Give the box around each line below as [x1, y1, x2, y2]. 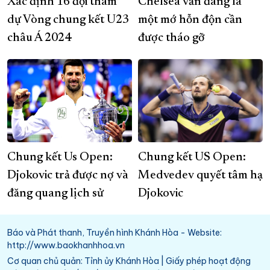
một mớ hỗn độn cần [138, 14, 242, 27]
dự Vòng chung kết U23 [7, 14, 129, 27]
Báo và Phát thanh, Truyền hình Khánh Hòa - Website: [7, 227, 222, 239]
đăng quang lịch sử [7, 187, 106, 200]
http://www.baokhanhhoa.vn [7, 240, 125, 251]
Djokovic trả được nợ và [7, 169, 128, 182]
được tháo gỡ [138, 32, 205, 45]
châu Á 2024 [7, 32, 71, 45]
